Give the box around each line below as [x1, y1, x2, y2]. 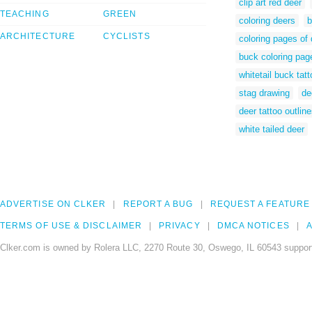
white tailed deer [239, 123, 304, 134]
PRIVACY [159, 221, 201, 231]
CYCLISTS [103, 31, 150, 42]
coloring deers [239, 15, 295, 26]
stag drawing [239, 87, 290, 98]
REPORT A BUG [123, 199, 194, 210]
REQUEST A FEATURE [210, 199, 310, 210]
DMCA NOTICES [217, 221, 290, 231]
